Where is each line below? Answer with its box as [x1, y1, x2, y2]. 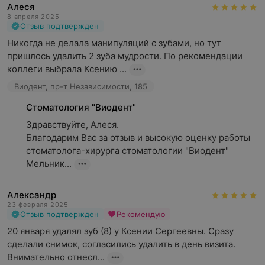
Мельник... [26, 158, 72, 169]
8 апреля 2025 [7, 12, 60, 21]
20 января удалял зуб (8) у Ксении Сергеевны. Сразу [7, 225, 234, 237]
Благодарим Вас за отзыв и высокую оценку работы [26, 132, 250, 143]
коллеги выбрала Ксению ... [7, 63, 127, 75]
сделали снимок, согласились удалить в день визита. [7, 238, 235, 250]
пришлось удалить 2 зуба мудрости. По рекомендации [7, 50, 243, 62]
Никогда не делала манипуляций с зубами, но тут [7, 37, 221, 49]
